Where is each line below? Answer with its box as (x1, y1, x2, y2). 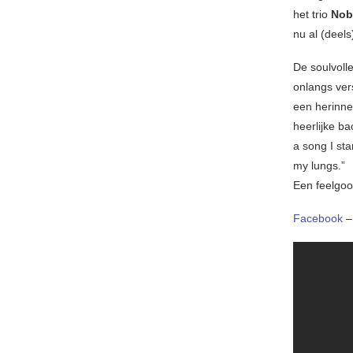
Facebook (293, 212, 346, 225)
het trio (293, 8, 331, 21)
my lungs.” (293, 159, 345, 173)
